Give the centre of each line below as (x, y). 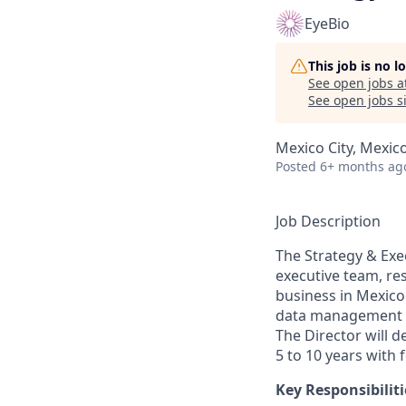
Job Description (328, 221)
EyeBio (327, 24)
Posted (296, 166)
